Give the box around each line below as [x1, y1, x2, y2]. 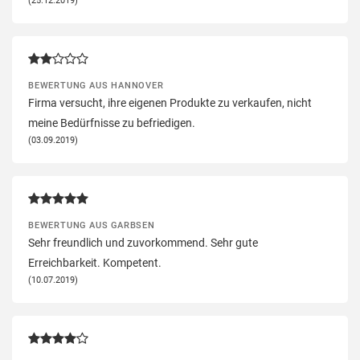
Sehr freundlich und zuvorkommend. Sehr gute [28, 235, 258, 249]
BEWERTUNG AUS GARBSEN [28, 219, 155, 231]
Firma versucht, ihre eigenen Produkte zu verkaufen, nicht [28, 96, 312, 109]
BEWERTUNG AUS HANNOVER [28, 79, 164, 91]
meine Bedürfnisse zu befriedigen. [28, 116, 195, 129]
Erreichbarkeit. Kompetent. [28, 256, 162, 269]
